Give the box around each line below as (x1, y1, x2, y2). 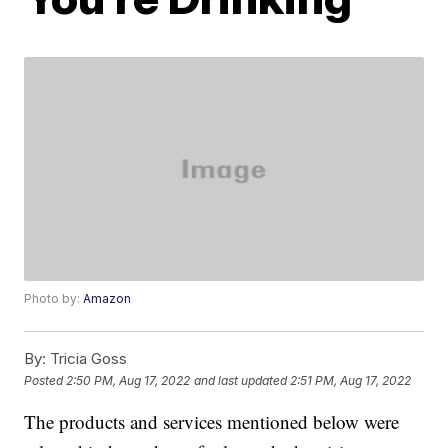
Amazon (83, 291, 132, 307)
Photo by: (24, 291, 84, 307)
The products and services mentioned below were (24, 409, 400, 435)
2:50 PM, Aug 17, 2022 (66, 372, 191, 388)
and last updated (194, 372, 288, 388)
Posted (24, 372, 67, 388)
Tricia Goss (46, 349, 128, 369)
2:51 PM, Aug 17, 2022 (290, 372, 412, 388)
